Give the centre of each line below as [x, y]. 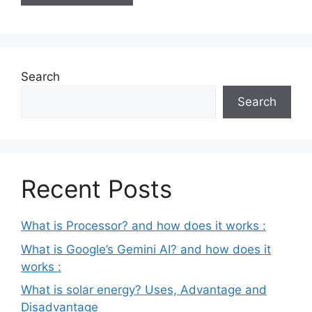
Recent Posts [96, 189]
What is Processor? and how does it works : [143, 226]
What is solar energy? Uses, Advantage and [144, 290]
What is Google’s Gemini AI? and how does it [146, 249]
